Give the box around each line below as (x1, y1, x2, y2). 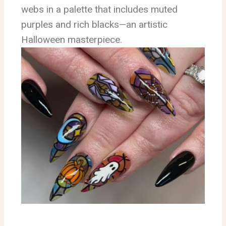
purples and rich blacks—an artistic (21, 19, 167, 31)
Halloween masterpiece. (21, 34, 122, 46)
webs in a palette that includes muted (21, 4, 178, 16)
